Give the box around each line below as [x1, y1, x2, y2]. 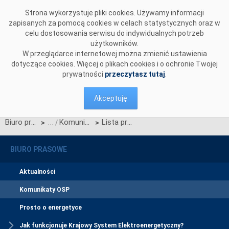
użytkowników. [90, 39, 139, 48]
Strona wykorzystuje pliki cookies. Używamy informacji [25, 9, 204, 17]
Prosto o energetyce [19, 204, 82, 212]
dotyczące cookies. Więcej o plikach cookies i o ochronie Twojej [11, 60, 218, 68]
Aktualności [19, 168, 55, 176]
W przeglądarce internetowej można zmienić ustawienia [22, 50, 207, 58]
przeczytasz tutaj [105, 70, 165, 78]
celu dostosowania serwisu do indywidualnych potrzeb [25, 29, 204, 37]
